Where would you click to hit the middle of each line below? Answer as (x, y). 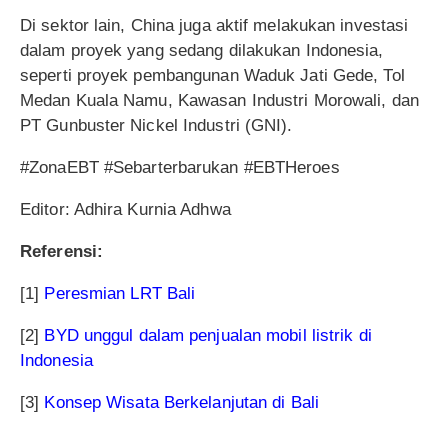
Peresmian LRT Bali (120, 293)
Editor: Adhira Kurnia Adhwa (125, 209)
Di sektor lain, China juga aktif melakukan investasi (214, 25)
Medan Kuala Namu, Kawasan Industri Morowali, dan (219, 100)
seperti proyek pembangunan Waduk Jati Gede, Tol (212, 75)
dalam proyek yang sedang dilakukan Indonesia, (202, 50)
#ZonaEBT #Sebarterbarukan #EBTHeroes (180, 167)
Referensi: (61, 251)
